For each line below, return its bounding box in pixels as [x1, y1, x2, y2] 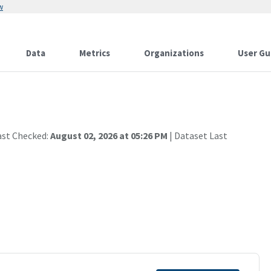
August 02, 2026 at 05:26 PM [50, 129, 168, 142]
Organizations [144, 47, 204, 59]
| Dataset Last [168, 129, 227, 142]
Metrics [79, 47, 110, 59]
